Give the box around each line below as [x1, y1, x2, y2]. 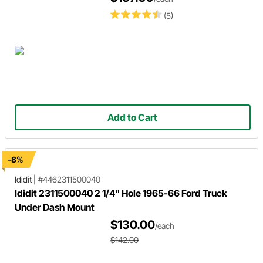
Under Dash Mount [15, 201, 95, 213]
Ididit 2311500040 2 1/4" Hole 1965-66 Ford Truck [15, 187, 227, 199]
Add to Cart [107, 112, 158, 123]
